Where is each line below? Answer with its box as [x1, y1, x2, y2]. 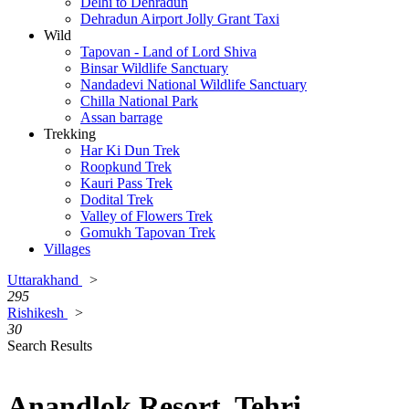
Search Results [7, 337, 92, 353]
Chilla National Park [80, 92, 198, 109]
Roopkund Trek [80, 158, 172, 174]
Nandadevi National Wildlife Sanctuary [80, 76, 307, 92]
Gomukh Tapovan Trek [80, 224, 215, 240]
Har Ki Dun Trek [80, 142, 180, 158]
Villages [44, 240, 90, 257]
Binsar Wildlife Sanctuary [80, 59, 228, 76]
